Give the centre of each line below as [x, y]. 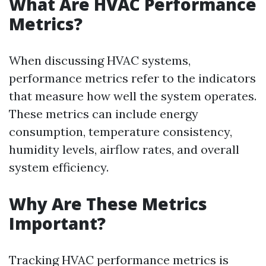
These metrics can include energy [104, 114]
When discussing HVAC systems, [100, 60]
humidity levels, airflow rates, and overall [124, 149]
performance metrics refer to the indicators [132, 78]
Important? [57, 223]
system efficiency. [59, 167]
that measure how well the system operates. [133, 96]
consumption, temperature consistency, [121, 132]
